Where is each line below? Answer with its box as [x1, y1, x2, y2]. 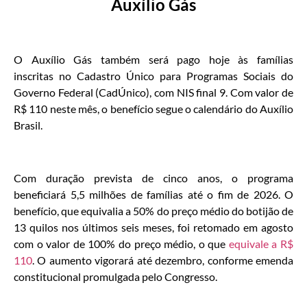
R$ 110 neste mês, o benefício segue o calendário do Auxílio [14, 102, 293, 116]
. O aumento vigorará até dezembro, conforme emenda [32, 253, 293, 267]
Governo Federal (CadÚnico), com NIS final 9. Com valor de [14, 86, 293, 99]
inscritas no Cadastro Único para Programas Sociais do [14, 69, 293, 83]
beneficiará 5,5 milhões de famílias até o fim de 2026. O [14, 187, 293, 201]
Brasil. [14, 119, 42, 132]
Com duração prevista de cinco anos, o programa [14, 171, 293, 184]
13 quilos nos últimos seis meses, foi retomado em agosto [14, 220, 293, 234]
